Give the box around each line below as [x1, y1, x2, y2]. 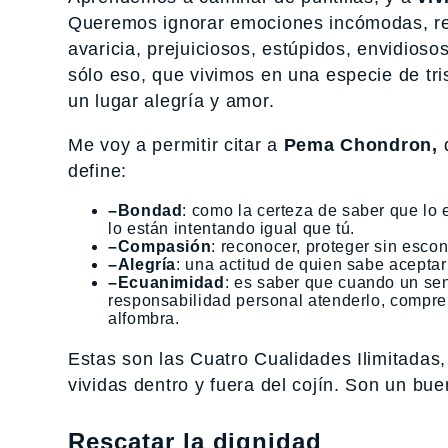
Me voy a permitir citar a [68, 134, 284, 155]
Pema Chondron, [283, 134, 438, 155]
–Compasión [108, 237, 212, 255]
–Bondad [108, 201, 183, 219]
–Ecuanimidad [108, 273, 225, 291]
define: [68, 160, 128, 181]
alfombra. [108, 309, 180, 327]
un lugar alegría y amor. [68, 90, 275, 111]
